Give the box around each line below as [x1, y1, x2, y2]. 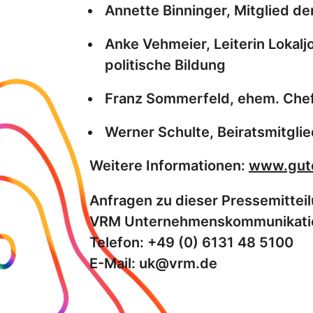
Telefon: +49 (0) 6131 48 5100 [89, 234, 293, 252]
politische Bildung [105, 57, 226, 74]
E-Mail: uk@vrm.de [89, 255, 217, 272]
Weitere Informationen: [89, 157, 249, 175]
